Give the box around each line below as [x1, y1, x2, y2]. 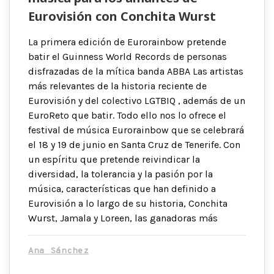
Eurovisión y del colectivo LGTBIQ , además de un [28, 95, 245, 107]
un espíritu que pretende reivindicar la [28, 154, 200, 166]
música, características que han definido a [28, 183, 216, 195]
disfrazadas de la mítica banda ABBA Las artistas [28, 65, 243, 78]
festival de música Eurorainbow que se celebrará [28, 124, 244, 136]
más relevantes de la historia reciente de [28, 80, 207, 92]
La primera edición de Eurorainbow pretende [28, 36, 226, 48]
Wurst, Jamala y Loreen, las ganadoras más [28, 212, 218, 224]
